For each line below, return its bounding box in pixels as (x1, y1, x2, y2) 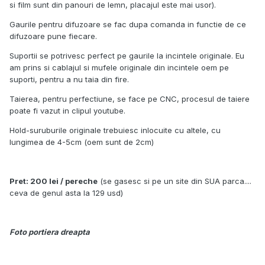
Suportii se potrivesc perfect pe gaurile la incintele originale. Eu (9, 51, 244, 61)
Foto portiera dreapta (9, 227, 90, 237)
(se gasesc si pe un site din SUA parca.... (98, 176, 251, 186)
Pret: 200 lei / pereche (9, 176, 98, 186)
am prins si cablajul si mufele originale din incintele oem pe (9, 63, 229, 73)
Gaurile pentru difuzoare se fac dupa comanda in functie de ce (9, 20, 246, 30)
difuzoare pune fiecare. (9, 31, 97, 41)
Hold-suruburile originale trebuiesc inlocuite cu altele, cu (9, 125, 221, 135)
